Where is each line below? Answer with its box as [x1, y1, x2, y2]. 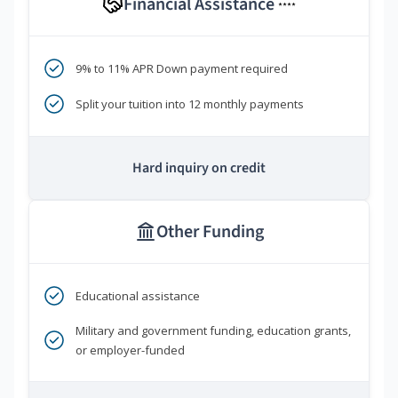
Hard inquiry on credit [132, 158, 266, 179]
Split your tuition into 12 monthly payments [76, 96, 304, 113]
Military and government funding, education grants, [76, 322, 351, 339]
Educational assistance [76, 288, 200, 305]
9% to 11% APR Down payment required [76, 60, 288, 77]
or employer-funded [76, 342, 185, 359]
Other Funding [155, 219, 264, 245]
